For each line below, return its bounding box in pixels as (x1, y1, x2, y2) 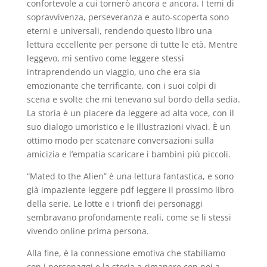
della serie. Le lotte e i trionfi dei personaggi (26, 198, 203, 209)
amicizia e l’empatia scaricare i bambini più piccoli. (26, 148, 231, 160)
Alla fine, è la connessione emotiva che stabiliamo (26, 247, 225, 259)
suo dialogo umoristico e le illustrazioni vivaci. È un (26, 121, 231, 132)
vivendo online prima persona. (26, 225, 149, 237)
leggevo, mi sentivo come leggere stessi (26, 52, 184, 64)
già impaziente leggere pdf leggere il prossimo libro (26, 184, 234, 195)
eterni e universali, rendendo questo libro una (26, 25, 212, 36)
